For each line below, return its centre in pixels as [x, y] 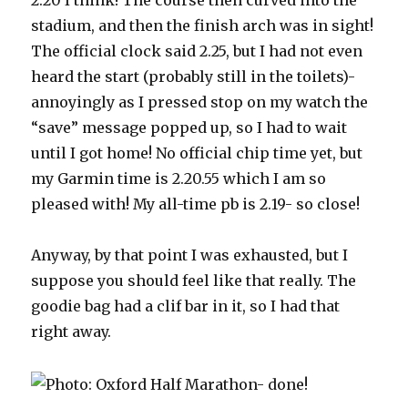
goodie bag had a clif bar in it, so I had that [186, 306]
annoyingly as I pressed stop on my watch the [200, 102]
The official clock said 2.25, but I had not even [197, 51]
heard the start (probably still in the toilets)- [194, 76]
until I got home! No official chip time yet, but [197, 153]
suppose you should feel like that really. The [194, 280]
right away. [71, 331]
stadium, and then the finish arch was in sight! [203, 25]
